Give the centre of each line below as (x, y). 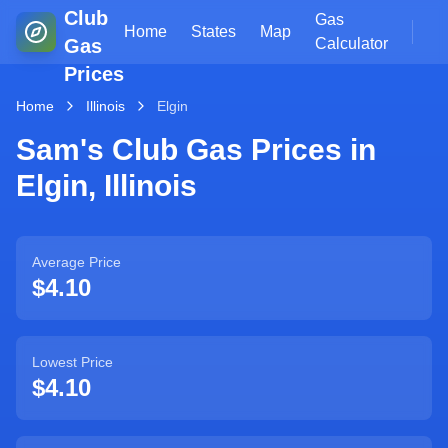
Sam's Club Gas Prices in (196, 149)
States (213, 31)
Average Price (76, 262)
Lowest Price (72, 362)
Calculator (351, 43)
